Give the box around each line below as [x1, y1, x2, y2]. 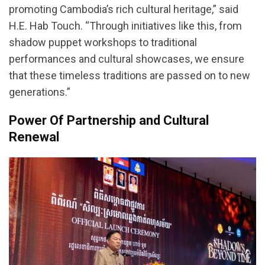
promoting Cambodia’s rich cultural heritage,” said [9, 2, 238, 15]
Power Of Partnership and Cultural [9, 112, 209, 128]
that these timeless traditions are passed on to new [9, 69, 250, 82]
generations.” [9, 85, 70, 98]
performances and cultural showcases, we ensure [9, 52, 244, 65]
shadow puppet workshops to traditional [9, 35, 197, 49]
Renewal [9, 129, 59, 144]
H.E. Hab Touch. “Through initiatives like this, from [9, 19, 242, 32]
